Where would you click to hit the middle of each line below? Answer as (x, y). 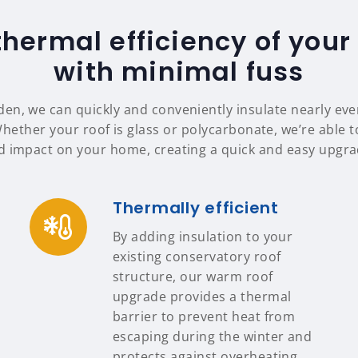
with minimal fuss (179, 72)
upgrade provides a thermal (202, 296)
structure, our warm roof (193, 276)
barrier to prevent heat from (204, 316)
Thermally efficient (196, 208)
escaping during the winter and (213, 336)
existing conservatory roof (197, 257)
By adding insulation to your (203, 237)
